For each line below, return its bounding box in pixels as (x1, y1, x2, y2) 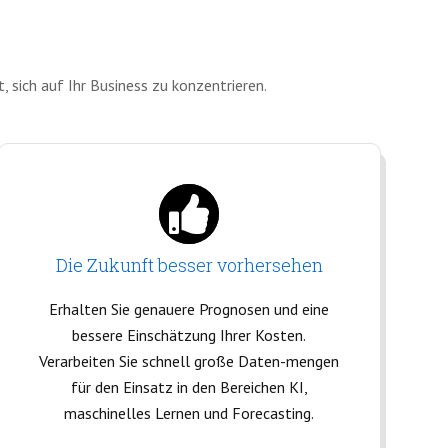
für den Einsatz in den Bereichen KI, (70, 377, 308, 397)
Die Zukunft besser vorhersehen (55, 253, 323, 277)
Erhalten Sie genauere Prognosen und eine (49, 299, 330, 319)
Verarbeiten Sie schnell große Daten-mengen (39, 351, 340, 371)
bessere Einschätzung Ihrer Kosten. (72, 325, 307, 345)
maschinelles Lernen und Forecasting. (64, 403, 315, 423)
